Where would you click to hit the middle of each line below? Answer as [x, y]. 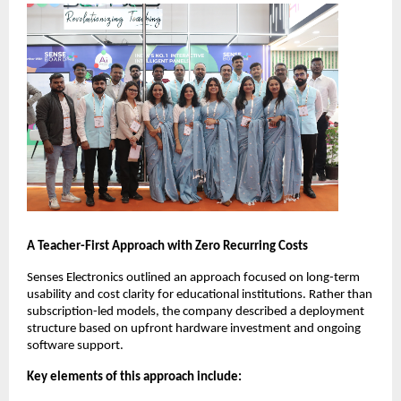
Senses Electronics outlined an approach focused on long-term [193, 277]
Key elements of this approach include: [134, 377]
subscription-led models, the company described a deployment [196, 311]
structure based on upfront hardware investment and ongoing [194, 328]
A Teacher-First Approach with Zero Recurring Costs [167, 246]
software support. [75, 346]
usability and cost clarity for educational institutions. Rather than [200, 294]
